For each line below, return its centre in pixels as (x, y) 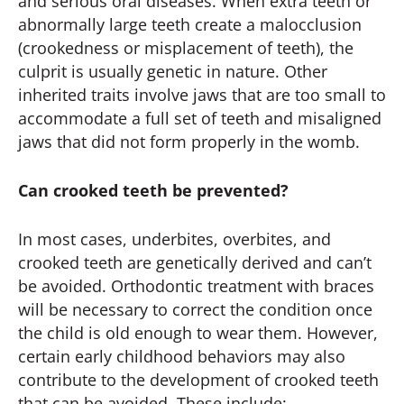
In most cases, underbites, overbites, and (174, 239)
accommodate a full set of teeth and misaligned (200, 118)
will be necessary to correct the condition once (195, 309)
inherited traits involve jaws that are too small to (202, 94)
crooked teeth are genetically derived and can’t (195, 262)
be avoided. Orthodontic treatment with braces (196, 285)
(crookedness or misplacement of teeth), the (186, 47)
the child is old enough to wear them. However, (198, 332)
